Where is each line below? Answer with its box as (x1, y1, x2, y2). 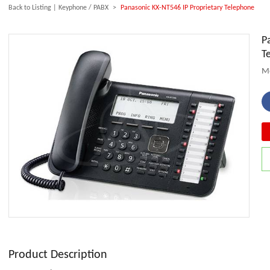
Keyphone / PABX (58, 4, 108, 11)
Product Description (8, 249, 107, 261)
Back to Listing (8, 4, 51, 11)
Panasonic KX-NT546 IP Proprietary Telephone (121, 4, 254, 11)
